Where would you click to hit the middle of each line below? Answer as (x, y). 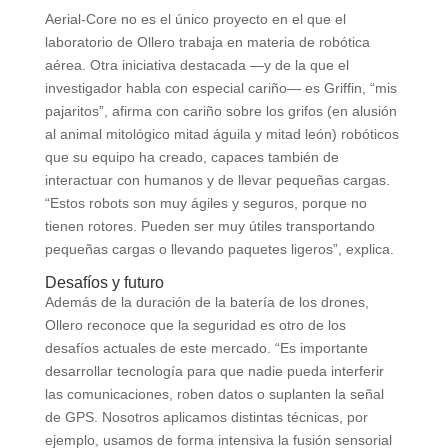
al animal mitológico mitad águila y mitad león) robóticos (221, 133)
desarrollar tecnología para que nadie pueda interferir (214, 370)
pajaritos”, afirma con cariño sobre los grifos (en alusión (220, 110)
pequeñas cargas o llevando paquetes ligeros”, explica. (219, 248)
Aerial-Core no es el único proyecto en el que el (195, 18)
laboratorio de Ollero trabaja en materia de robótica (207, 41)
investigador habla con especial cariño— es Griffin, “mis (220, 87)
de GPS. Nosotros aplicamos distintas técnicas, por (206, 416)
